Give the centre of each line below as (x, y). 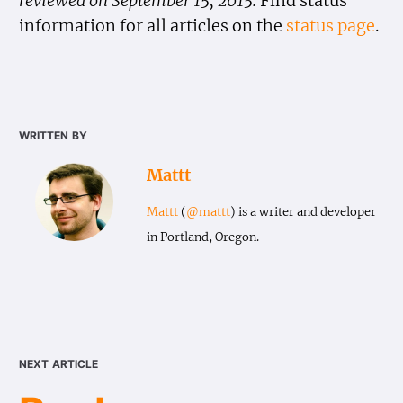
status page (331, 26)
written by (54, 134)
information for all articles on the (153, 26)
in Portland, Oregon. (202, 237)
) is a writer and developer (303, 212)
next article (59, 362)
